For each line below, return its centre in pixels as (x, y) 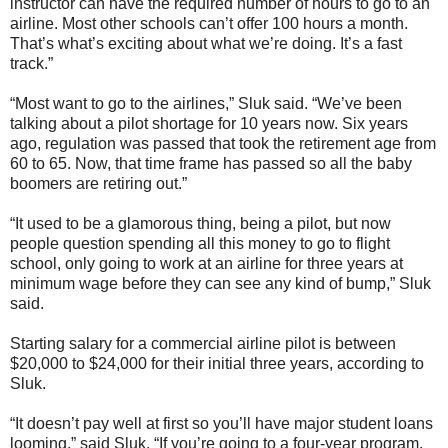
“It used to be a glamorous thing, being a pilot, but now (200, 223)
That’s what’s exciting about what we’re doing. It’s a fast (206, 43)
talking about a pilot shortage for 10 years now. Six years (209, 123)
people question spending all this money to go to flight (200, 243)
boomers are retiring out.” (98, 183)
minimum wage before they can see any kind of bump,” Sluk (220, 283)
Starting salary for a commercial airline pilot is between (203, 343)
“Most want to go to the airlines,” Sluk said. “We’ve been (206, 103)
